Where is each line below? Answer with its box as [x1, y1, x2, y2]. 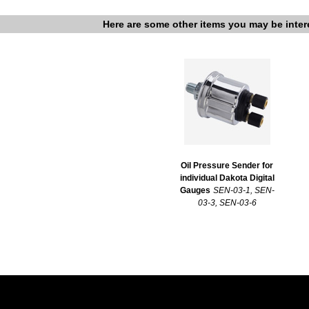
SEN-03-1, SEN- [212, 185, 275, 195]
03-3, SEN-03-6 [197, 197, 257, 208]
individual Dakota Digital [179, 172, 275, 183]
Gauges [179, 185, 210, 195]
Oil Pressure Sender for [181, 160, 273, 170]
